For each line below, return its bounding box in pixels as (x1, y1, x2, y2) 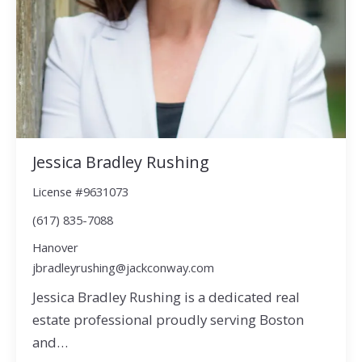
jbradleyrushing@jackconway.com (32, 259, 214, 276)
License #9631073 (32, 183, 128, 200)
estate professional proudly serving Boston (32, 310, 304, 330)
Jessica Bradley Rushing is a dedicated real (32, 288, 300, 307)
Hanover (32, 239, 78, 256)
